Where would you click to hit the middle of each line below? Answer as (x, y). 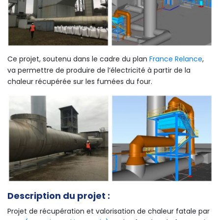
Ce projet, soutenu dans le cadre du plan (77, 59)
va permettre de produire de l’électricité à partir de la (99, 70)
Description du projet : (59, 196)
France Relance (175, 59)
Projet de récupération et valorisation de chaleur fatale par (109, 211)
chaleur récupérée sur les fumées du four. (80, 81)
